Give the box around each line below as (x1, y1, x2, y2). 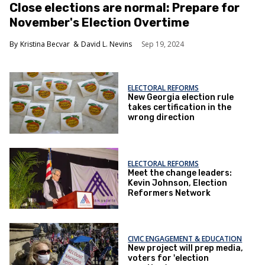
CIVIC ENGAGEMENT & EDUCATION (128, 234, 243, 244)
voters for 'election (128, 253, 209, 264)
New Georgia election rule (128, 92, 234, 103)
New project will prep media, (128, 243, 244, 254)
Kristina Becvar (20, 39, 70, 50)
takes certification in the (128, 102, 232, 113)
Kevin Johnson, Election (128, 177, 228, 188)
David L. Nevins (81, 39, 132, 50)
